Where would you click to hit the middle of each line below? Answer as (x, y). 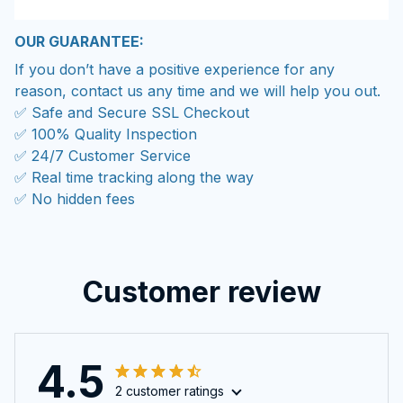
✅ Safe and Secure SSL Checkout (132, 112)
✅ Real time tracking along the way (134, 177)
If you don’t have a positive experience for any (175, 69)
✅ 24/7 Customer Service (103, 155)
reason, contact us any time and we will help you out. (197, 90)
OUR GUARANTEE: (79, 42)
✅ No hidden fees (75, 198)
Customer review (201, 292)
